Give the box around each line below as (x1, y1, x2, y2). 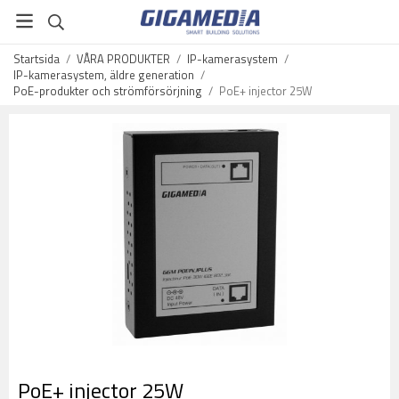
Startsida (13, 50, 60, 68)
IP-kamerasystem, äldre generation (13, 66, 194, 84)
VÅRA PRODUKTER (77, 50, 170, 68)
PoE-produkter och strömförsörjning (13, 82, 202, 100)
